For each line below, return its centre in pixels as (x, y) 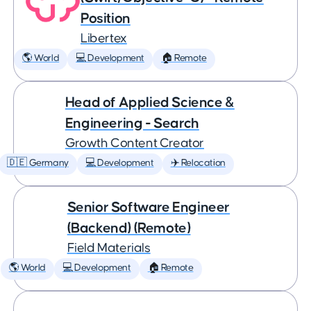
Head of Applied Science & (150, 102)
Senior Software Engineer (149, 207)
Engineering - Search (132, 123)
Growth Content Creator (134, 143)
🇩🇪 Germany (37, 163)
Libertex (104, 39)
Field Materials (109, 248)
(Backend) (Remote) (129, 228)
